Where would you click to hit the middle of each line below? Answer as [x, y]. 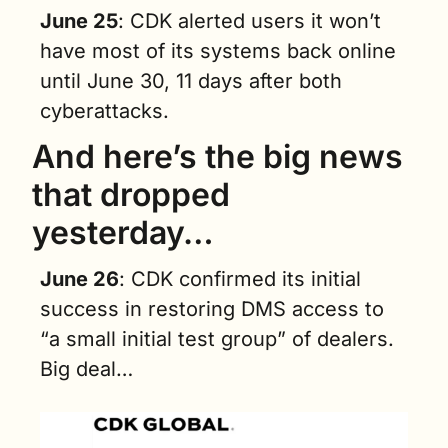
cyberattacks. [104, 110]
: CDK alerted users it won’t [249, 20]
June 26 [79, 278]
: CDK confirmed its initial [240, 278]
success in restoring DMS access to [212, 308]
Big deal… [92, 368]
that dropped [131, 194]
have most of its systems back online [218, 50]
